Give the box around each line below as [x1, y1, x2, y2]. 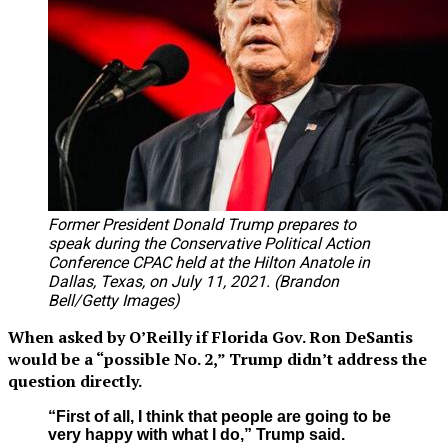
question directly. [8, 369, 142, 392]
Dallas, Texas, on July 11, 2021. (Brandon [48, 271, 339, 291]
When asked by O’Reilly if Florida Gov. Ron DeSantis [8, 325, 413, 348]
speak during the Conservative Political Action [48, 233, 370, 253]
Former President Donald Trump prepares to [48, 214, 356, 234]
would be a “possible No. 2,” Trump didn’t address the [8, 347, 427, 370]
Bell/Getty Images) [48, 290, 180, 310]
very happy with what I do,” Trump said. [48, 425, 345, 443]
